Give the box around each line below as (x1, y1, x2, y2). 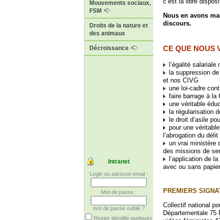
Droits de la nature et (89, 22, 148, 29)
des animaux (89, 30, 125, 37)
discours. (163, 19, 192, 27)
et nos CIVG (163, 77, 198, 84)
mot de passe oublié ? (93, 205, 145, 212)
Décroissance (89, 45, 130, 52)
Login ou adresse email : (90, 171, 148, 177)
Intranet (108, 158, 130, 165)
